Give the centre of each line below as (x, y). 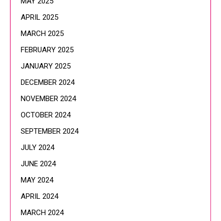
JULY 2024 (37, 147)
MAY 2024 (37, 180)
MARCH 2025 (42, 34)
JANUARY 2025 (46, 66)
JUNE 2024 (38, 164)
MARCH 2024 (42, 213)
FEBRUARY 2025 (47, 50)
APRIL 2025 (39, 17)
